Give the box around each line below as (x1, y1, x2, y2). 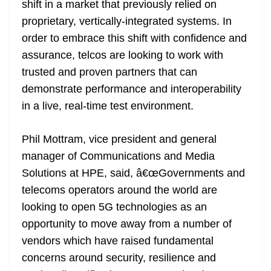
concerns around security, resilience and (22, 252, 216, 264)
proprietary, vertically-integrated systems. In (22, 15, 232, 28)
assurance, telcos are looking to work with (22, 49, 223, 62)
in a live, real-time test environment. (22, 100, 194, 113)
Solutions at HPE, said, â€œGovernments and (22, 167, 245, 180)
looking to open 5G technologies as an (22, 201, 207, 214)
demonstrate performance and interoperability (22, 83, 241, 96)
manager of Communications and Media (22, 150, 215, 163)
